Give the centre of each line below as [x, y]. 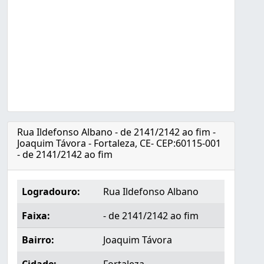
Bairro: [38, 240]
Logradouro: [51, 192]
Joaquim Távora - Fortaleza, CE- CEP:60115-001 [119, 143]
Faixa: [36, 216]
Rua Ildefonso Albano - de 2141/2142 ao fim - [116, 132]
